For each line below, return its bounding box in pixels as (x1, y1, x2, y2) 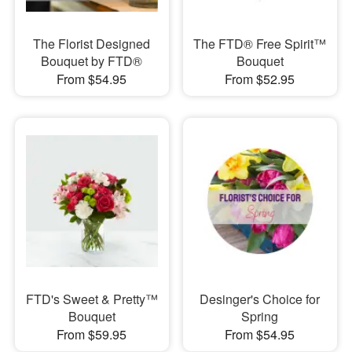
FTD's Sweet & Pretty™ (25, 290, 158, 308)
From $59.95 (57, 325, 127, 343)
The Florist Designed (33, 34, 151, 53)
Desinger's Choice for (200, 290, 321, 308)
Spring (241, 307, 279, 325)
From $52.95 (225, 69, 295, 88)
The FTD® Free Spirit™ (193, 34, 327, 53)
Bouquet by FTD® (41, 51, 143, 70)
